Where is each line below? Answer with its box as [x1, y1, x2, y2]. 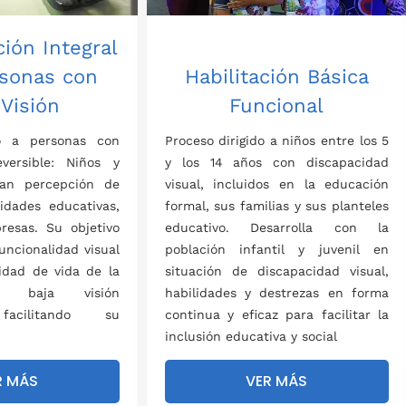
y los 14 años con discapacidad [164, 155, 390, 170]
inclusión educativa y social [164, 329, 337, 344]
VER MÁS [246, 371, 308, 392]
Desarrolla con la [250, 220, 390, 236]
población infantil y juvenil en [164, 242, 390, 257]
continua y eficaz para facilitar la [164, 307, 390, 323]
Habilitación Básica [184, 65, 369, 89]
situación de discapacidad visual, [164, 264, 390, 279]
